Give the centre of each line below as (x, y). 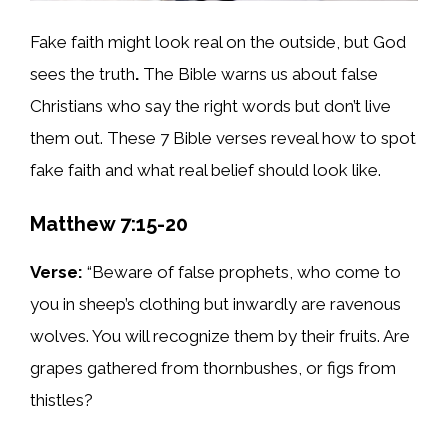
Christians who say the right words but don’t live (210, 106)
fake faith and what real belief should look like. (205, 170)
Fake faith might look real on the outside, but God (218, 42)
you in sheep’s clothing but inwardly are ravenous (215, 303)
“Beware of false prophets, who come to (242, 271)
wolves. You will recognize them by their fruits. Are (220, 335)
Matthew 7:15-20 (109, 223)
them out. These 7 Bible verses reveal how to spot (223, 138)
